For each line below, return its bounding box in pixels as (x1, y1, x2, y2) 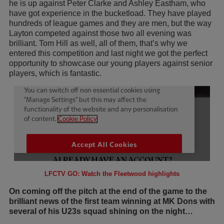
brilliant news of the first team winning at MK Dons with (9, 196, 215, 205)
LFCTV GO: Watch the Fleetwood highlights (44, 169, 179, 177)
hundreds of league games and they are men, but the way (9, 18, 211, 27)
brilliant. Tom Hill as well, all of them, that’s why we (9, 38, 187, 47)
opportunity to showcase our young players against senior (9, 58, 212, 67)
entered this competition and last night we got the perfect (9, 48, 207, 57)
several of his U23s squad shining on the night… (9, 206, 193, 215)
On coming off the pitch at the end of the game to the (9, 186, 207, 195)
